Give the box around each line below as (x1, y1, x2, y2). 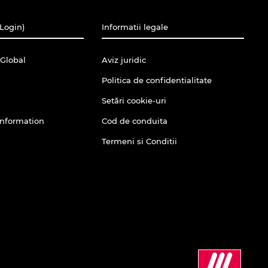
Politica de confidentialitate (101, 75, 212, 85)
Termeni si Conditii (101, 136, 177, 146)
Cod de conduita (101, 115, 167, 126)
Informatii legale (101, 22, 168, 32)
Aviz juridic (101, 54, 146, 65)
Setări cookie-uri (101, 95, 166, 105)
